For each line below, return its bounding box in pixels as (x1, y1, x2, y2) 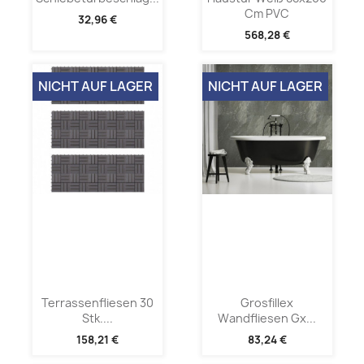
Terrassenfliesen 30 (41, 294, 154, 310)
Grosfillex (240, 294, 293, 310)
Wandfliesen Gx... (218, 310, 316, 326)
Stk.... (81, 310, 113, 326)
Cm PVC (245, 6, 289, 22)
